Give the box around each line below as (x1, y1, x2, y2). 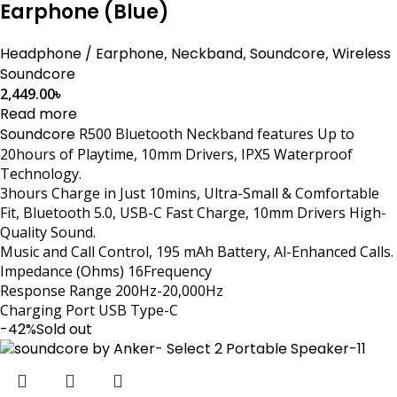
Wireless (332, 43, 391, 64)
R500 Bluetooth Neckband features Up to (75, 123, 354, 144)
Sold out (36, 318, 92, 339)
